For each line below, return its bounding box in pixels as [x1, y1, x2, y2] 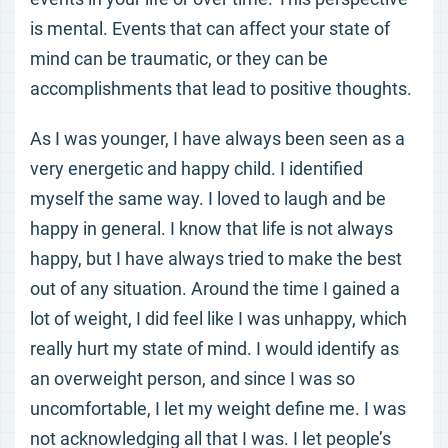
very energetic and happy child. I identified [30, 158, 363, 179]
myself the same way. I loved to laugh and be [30, 188, 386, 209]
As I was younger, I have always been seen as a [30, 128, 405, 149]
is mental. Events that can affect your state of [30, 18, 390, 39]
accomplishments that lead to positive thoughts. [30, 78, 412, 99]
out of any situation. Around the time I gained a [30, 278, 400, 299]
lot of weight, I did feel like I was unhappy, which [30, 308, 407, 329]
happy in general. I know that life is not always [30, 218, 393, 239]
